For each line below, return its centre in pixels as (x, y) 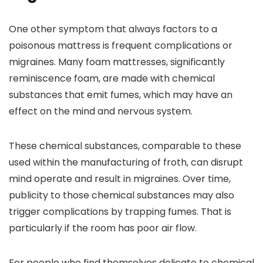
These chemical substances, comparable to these (125, 146)
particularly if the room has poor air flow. (103, 228)
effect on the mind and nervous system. (101, 111)
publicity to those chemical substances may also (122, 195)
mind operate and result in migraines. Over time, (120, 179)
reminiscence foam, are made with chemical (112, 78)
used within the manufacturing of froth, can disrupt (126, 162)
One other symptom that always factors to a (113, 29)
